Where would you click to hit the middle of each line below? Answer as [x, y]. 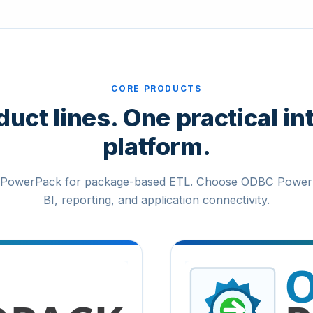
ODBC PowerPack [235, 268]
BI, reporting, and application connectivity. [156, 200]
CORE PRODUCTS [156, 89]
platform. [156, 146]
